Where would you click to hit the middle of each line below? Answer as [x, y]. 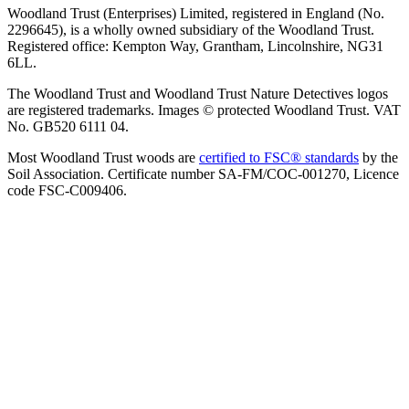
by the [378, 158]
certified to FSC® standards [279, 158]
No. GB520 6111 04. [68, 127]
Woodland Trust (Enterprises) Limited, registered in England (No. [196, 14]
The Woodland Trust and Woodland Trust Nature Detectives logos [198, 94]
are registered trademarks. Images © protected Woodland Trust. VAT [204, 110]
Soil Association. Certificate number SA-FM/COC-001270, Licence [203, 174]
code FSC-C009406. [67, 191]
